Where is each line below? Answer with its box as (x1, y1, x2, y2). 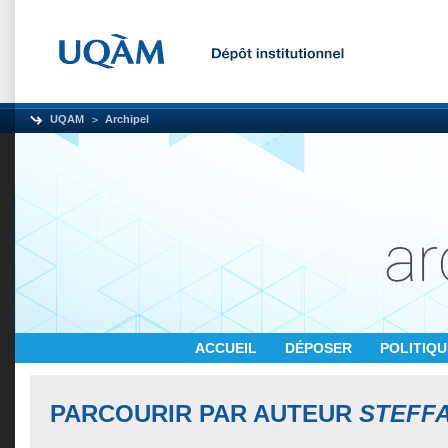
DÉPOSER (285, 340, 356, 356)
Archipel (105, 113, 149, 125)
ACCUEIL (195, 340, 261, 356)
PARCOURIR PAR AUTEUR (50, 400, 359, 427)
